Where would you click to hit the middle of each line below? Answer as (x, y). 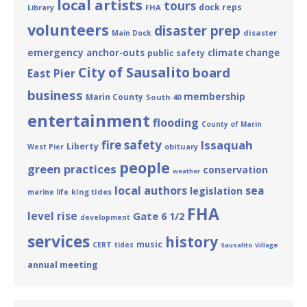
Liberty (83, 146)
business (55, 95)
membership (214, 96)
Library (41, 7)
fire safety (132, 145)
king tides (91, 191)
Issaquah (227, 145)
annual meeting (63, 264)
